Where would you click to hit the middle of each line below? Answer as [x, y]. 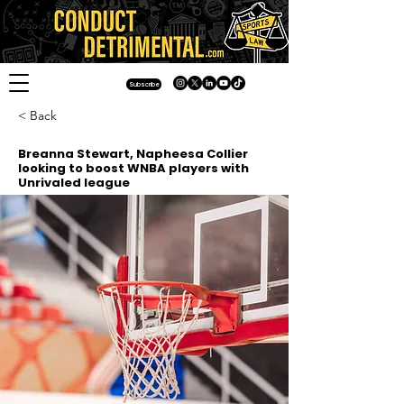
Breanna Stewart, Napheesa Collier [133, 154]
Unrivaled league [74, 183]
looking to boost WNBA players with [133, 168]
